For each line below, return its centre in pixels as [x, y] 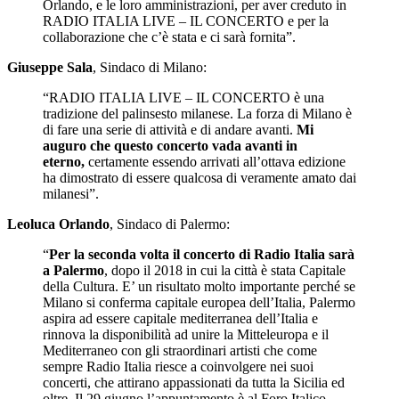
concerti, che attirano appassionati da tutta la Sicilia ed [194, 382]
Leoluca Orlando [58, 224]
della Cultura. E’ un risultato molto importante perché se [199, 286]
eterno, [64, 161]
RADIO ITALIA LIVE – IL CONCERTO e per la [186, 20]
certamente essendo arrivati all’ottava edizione [215, 161]
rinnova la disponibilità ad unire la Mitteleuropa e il [186, 334]
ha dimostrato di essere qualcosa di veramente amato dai [199, 177]
